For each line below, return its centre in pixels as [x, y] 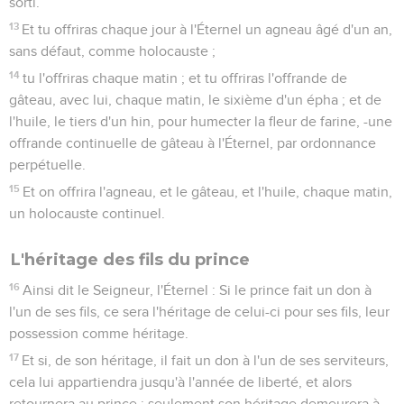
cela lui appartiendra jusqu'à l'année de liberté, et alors [180, 382]
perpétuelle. [47, 165]
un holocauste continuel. [87, 213]
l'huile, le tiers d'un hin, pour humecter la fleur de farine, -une [201, 121]
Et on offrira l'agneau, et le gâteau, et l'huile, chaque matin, [208, 192]
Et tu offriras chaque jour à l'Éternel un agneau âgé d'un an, [207, 29]
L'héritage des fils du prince [130, 259]
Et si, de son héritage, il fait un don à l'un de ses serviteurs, [206, 360]
